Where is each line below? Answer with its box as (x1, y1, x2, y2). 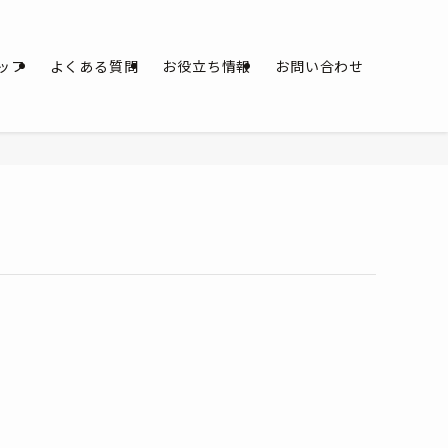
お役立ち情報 (162, 56, 252, 76)
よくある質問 (49, 56, 139, 76)
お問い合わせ (275, 56, 364, 76)
